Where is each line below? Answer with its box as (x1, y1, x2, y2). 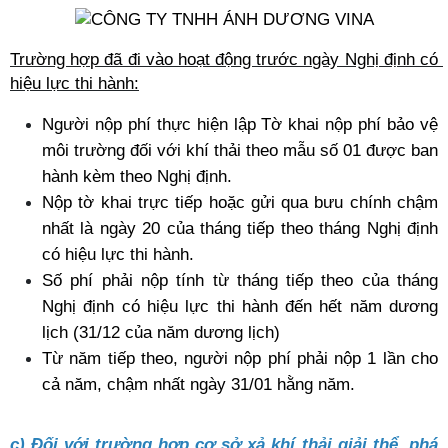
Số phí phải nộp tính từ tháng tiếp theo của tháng (42, 270, 438, 290)
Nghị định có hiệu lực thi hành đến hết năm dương (42, 296, 438, 316)
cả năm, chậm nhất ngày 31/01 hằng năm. (42, 374, 355, 394)
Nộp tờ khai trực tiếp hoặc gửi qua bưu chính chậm (42, 192, 438, 212)
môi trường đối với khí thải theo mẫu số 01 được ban (42, 140, 438, 160)
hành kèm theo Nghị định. (42, 166, 232, 186)
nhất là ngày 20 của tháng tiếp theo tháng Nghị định (42, 218, 438, 238)
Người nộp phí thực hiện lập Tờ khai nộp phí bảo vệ (42, 114, 438, 134)
